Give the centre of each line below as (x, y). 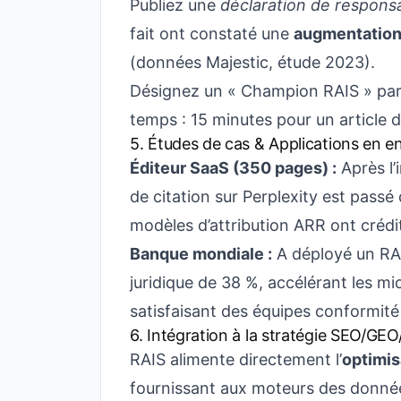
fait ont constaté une (212, 34)
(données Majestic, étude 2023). (252, 62)
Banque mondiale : (201, 254)
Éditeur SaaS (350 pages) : (233, 168)
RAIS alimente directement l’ (236, 359)
